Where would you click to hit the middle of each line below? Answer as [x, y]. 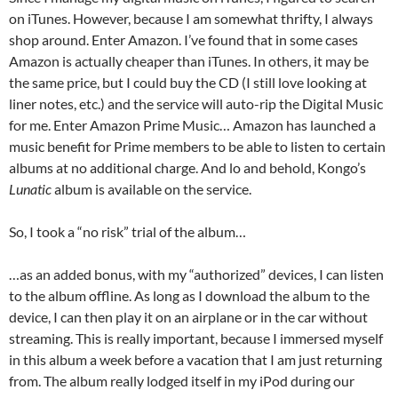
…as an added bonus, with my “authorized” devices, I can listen [196, 274]
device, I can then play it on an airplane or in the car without [188, 317]
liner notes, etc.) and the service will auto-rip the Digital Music [196, 103]
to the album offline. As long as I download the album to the [189, 295]
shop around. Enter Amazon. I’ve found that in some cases [183, 40]
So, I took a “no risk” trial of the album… [127, 231]
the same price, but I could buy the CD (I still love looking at [188, 82]
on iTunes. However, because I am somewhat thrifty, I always [191, 18]
